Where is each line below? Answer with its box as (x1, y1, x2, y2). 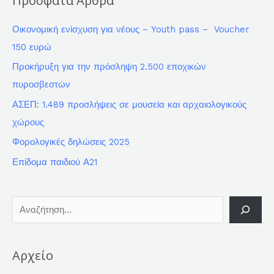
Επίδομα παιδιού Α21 (12, 157, 97, 168)
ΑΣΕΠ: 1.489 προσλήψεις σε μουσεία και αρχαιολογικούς (12, 98, 246, 110)
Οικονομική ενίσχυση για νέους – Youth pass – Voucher (12, 23, 252, 35)
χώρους (12, 116, 44, 128)
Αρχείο (12, 247, 53, 264)
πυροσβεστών (12, 79, 70, 91)
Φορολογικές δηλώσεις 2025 (12, 136, 130, 148)
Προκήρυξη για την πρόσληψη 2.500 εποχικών (12, 61, 206, 73)
